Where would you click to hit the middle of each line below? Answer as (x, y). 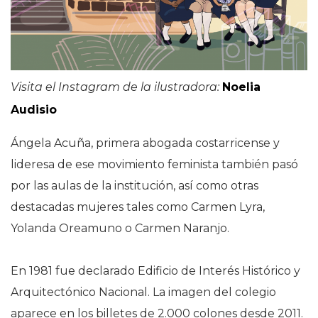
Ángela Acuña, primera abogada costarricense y (145, 143)
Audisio (34, 110)
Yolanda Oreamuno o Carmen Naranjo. (121, 229)
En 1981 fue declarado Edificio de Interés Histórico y (155, 271)
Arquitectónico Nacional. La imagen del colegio (143, 292)
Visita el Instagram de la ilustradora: (115, 87)
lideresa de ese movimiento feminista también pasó (154, 165)
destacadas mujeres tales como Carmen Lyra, (138, 207)
